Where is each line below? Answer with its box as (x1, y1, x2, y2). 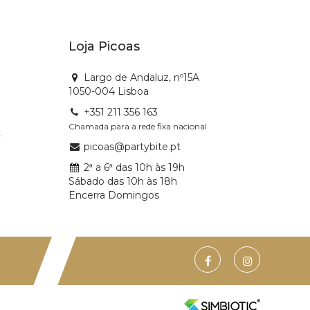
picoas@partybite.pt (83, 140, 181, 153)
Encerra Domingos (68, 188, 159, 201)
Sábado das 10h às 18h (68, 174, 177, 188)
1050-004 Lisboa (68, 84, 149, 98)
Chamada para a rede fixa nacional (68, 120, 207, 131)
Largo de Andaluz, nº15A (83, 71, 199, 84)
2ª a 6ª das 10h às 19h (83, 161, 185, 174)
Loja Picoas (68, 38, 140, 54)
